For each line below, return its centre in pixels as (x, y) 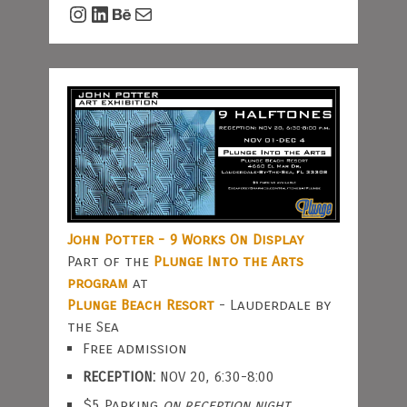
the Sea (93, 327)
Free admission (134, 349)
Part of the (110, 262)
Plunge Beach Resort (140, 305)
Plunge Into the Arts (228, 262)
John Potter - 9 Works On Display (185, 240)
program (97, 283)
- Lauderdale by (272, 305)
